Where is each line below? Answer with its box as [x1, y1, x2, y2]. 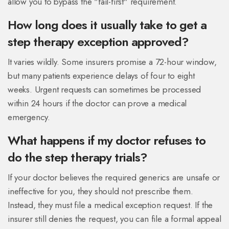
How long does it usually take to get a [8, 16, 207, 34]
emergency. [8, 111, 51, 124]
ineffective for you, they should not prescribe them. [8, 185, 193, 198]
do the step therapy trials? [8, 148, 148, 167]
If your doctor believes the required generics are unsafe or [8, 171, 220, 184]
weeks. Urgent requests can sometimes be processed [8, 83, 201, 96]
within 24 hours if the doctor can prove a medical [8, 97, 187, 110]
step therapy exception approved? [8, 33, 189, 51]
